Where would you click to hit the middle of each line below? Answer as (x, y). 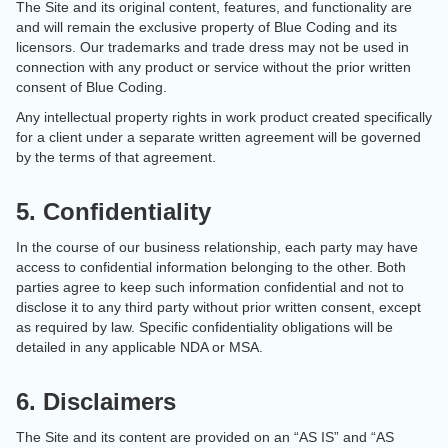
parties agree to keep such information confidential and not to (210, 287)
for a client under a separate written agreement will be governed (218, 137)
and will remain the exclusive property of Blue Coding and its (206, 27)
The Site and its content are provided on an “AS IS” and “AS (205, 437)
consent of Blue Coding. (91, 87)
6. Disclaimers (96, 401)
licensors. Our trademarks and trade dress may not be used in (212, 47)
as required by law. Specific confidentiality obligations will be (204, 327)
